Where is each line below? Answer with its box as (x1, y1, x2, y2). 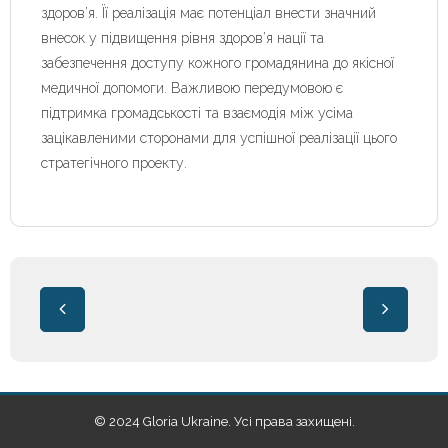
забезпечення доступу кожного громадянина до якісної (41, 54, 394, 71)
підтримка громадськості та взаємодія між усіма (41, 104, 353, 121)
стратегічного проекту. (41, 154, 187, 171)
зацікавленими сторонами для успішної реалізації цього (41, 129, 397, 146)
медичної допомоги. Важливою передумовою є (41, 79, 343, 96)
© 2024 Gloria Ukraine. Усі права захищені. (93, 413, 355, 429)
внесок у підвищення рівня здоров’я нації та (41, 29, 324, 46)
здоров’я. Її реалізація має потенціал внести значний (41, 4, 376, 21)
